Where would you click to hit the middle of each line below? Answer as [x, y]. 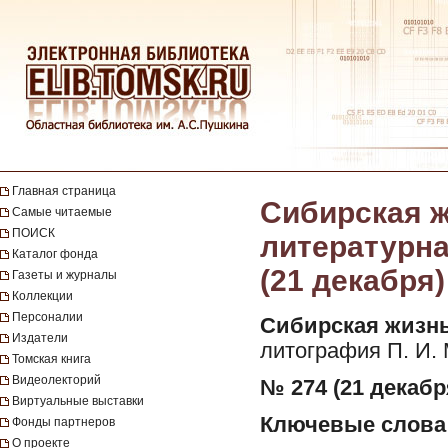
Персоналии [47, 317]
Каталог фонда [55, 254]
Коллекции [42, 296]
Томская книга [51, 359]
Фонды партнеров [63, 422]
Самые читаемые [62, 212]
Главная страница [64, 191]
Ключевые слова [353, 425]
